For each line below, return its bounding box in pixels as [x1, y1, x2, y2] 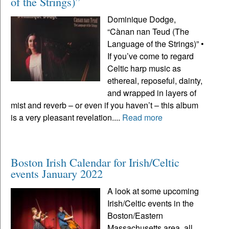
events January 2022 [11, 165, 103, 181]
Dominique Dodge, [107, 13, 176, 25]
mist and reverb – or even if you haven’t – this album [11, 99, 198, 111]
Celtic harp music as [107, 62, 181, 74]
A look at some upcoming [107, 185, 199, 197]
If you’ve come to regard [107, 50, 194, 62]
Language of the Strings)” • [107, 37, 204, 50]
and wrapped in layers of [107, 86, 197, 99]
